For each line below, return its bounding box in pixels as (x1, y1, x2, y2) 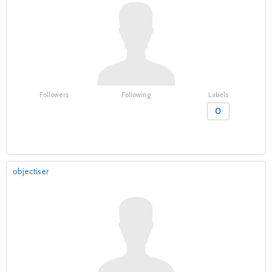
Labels (208, 90, 228, 99)
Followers (39, 90, 69, 99)
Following (121, 90, 151, 99)
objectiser (13, 166, 49, 176)
